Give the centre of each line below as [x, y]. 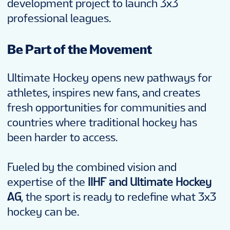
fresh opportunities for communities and [107, 108]
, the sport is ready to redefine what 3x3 [119, 197]
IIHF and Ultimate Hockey [150, 182]
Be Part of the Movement [80, 49]
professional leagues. [59, 18]
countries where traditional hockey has [102, 123]
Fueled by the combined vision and [92, 167]
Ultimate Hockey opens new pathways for [110, 78]
